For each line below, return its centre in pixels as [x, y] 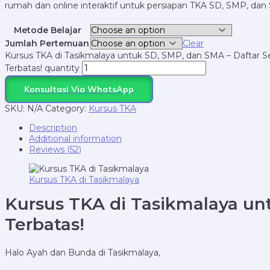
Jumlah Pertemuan [47, 43]
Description [53, 128]
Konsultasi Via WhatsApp [79, 89]
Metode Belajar [47, 30]
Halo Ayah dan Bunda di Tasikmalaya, [83, 253]
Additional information [75, 139]
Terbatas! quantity [42, 68]
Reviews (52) [55, 149]
